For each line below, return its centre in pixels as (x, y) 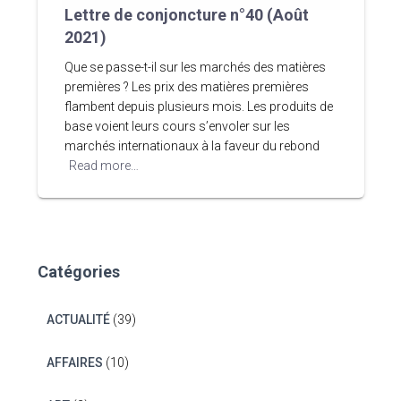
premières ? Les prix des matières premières (186, 87)
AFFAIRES (74, 363)
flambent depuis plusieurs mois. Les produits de (198, 107)
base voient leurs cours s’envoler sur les (177, 126)
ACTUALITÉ (78, 320)
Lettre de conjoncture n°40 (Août (186, 15)
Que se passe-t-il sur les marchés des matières (195, 67)
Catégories (78, 272)
